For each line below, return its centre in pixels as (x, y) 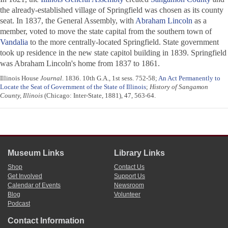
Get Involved (25, 176)
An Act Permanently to (189, 78)
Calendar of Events (34, 186)
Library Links (139, 153)
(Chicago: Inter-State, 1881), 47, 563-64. (99, 96)
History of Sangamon (179, 87)
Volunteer (127, 195)
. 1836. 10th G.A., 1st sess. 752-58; (110, 78)
